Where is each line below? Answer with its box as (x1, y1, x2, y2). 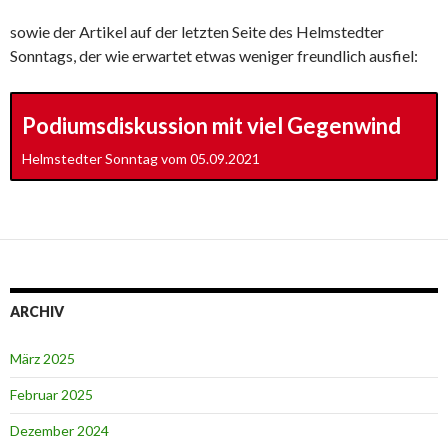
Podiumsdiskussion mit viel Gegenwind (22, 112, 401, 140)
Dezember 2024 (10, 422, 109, 440)
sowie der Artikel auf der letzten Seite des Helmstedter (10, 22, 384, 42)
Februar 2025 (10, 386, 93, 404)
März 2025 (10, 350, 75, 368)
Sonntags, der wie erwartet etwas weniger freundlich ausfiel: (10, 46, 418, 66)
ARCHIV (10, 303, 64, 321)
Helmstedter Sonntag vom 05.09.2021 (22, 150, 260, 168)
